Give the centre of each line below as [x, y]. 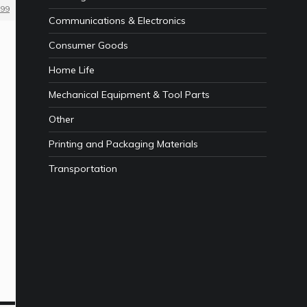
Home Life [72, 70]
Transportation [83, 169]
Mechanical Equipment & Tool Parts [129, 95]
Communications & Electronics [117, 21]
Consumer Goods [88, 46]
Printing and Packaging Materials [123, 144]
